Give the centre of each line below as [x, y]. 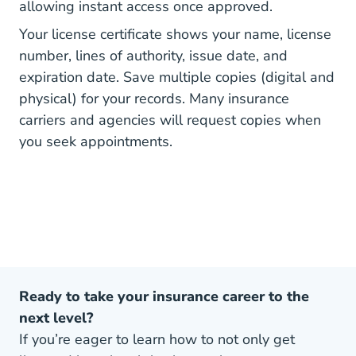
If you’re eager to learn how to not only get [157, 339]
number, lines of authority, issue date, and [153, 56]
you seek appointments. [96, 141]
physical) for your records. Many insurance [154, 99]
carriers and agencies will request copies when [170, 120]
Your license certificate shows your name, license [175, 34]
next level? [56, 318]
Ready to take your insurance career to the [164, 296]
